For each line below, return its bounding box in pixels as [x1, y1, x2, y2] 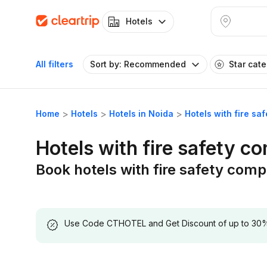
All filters [36, 59, 73, 69]
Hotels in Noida [109, 108, 173, 119]
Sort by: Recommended [90, 59, 186, 69]
